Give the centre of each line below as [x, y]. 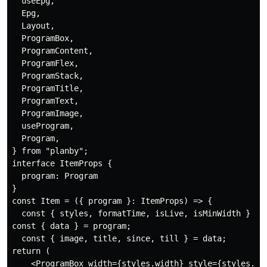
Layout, [33, 26]
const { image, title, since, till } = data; [119, 239]
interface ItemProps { [62, 164]
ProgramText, [45, 101]
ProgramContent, [52, 51]
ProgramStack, [48, 76]
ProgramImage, [48, 114]
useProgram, [43, 126]
